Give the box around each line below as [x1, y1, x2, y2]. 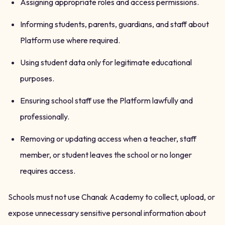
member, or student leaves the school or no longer [20, 150, 192, 160]
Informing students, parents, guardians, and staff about [20, 19, 209, 29]
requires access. [20, 166, 75, 176]
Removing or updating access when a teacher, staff [20, 134, 196, 144]
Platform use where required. [20, 35, 120, 45]
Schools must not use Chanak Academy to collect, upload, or [8, 192, 215, 202]
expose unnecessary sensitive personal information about [8, 208, 206, 218]
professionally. [20, 111, 69, 122]
